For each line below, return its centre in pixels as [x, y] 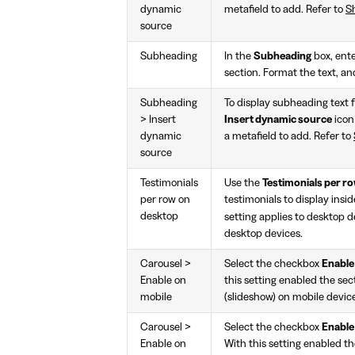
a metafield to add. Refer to [289, 137]
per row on [165, 200]
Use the [243, 183]
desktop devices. [263, 234]
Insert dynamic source [278, 120]
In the [239, 57]
